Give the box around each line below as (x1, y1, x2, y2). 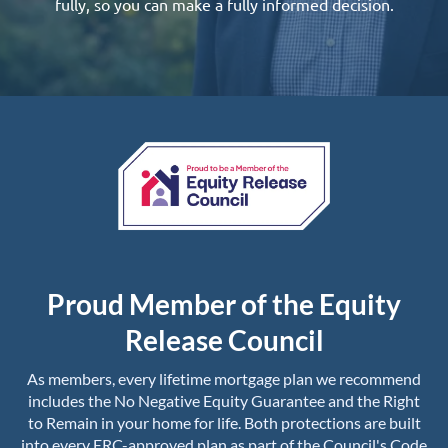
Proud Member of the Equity (47, 287, 401, 321)
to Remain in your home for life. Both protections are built (27, 413, 421, 432)
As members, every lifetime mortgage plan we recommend (27, 369, 421, 388)
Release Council (124, 323, 324, 357)
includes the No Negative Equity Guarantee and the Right (28, 391, 420, 410)
